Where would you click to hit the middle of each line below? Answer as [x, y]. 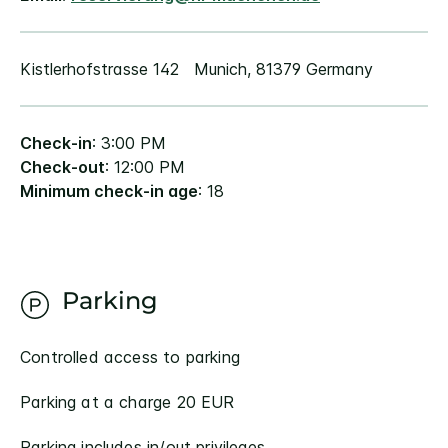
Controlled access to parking [130, 357]
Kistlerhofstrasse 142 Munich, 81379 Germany [196, 69]
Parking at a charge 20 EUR [127, 402]
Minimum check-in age [109, 191]
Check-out [62, 167]
